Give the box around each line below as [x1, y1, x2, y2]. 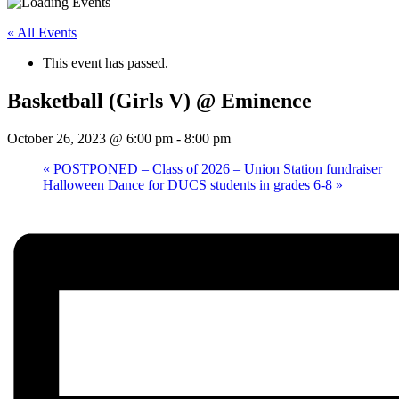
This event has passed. [43, 55, 168, 70]
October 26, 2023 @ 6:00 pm [7, 130, 173, 146]
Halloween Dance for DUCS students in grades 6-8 [43, 176, 336, 192]
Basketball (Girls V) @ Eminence [7, 88, 312, 112]
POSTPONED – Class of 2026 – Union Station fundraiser [50, 160, 382, 176]
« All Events [7, 25, 77, 40]
